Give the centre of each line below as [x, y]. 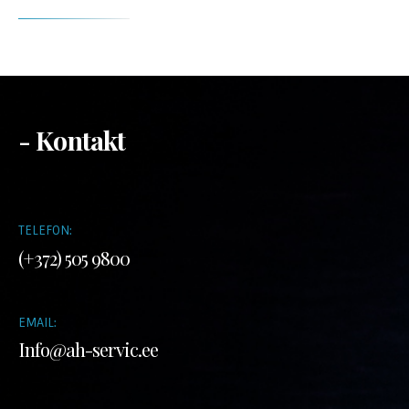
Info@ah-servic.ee [88, 350]
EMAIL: [37, 322]
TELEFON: [45, 231]
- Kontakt [72, 140]
